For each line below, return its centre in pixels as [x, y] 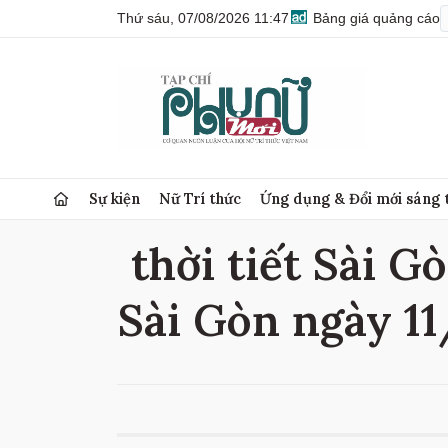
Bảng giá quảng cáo [374, 18]
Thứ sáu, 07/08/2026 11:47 [203, 18]
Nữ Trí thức [200, 198]
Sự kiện [115, 198]
